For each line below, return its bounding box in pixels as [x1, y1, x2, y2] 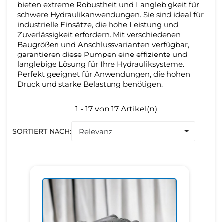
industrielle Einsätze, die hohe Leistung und [17, 20, 178, 29]
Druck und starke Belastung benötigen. [17, 79, 163, 89]
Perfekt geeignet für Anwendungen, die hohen [17, 69, 190, 79]
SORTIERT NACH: [12, 127, 71, 136]
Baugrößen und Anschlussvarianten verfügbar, [17, 40, 189, 49]
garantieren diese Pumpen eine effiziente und [17, 50, 187, 59]
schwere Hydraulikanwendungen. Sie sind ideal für [17, 10, 204, 19]
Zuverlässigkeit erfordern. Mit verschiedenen [17, 30, 181, 39]
